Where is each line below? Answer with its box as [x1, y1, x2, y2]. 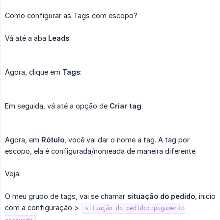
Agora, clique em [5, 68, 62, 77]
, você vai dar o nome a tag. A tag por [64, 136, 190, 144]
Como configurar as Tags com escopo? [5, 11, 137, 20]
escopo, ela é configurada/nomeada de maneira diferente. [5, 147, 197, 156]
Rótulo [41, 136, 64, 144]
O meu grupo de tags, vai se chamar [5, 192, 127, 201]
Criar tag [110, 102, 141, 110]
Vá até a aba [5, 34, 48, 43]
